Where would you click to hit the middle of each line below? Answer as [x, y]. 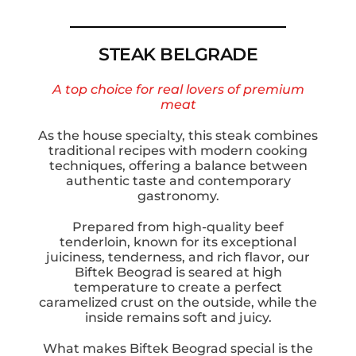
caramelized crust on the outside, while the [178, 303]
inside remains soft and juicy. [178, 318]
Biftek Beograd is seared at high [178, 273]
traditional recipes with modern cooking [178, 151]
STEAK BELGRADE [178, 55]
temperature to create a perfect [178, 288]
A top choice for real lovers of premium [178, 90]
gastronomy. [178, 196]
